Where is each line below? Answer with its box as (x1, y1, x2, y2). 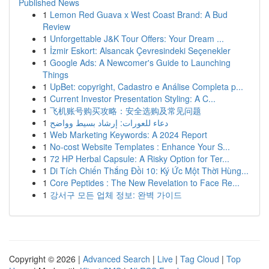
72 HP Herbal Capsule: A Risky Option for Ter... (50, 153, 229, 165)
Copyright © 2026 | (9, 253, 83, 265)
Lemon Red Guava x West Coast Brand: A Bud (50, 8, 228, 20)
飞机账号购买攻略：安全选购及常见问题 (50, 104, 201, 116)
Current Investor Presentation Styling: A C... (50, 92, 216, 104)
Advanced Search (83, 253, 150, 265)
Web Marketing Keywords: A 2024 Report (50, 128, 207, 141)
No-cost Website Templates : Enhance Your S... (50, 141, 230, 153)
